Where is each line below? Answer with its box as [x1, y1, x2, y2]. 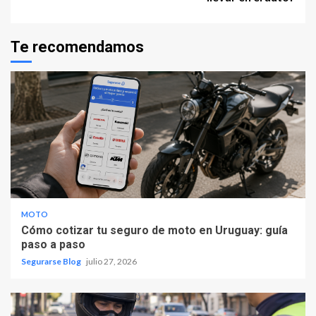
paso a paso [21, 237, 85, 251]
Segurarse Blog [21, 255, 83, 267]
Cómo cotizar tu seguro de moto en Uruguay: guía [21, 223, 288, 237]
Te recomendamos [11, 37, 144, 56]
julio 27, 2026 [86, 255, 137, 267]
